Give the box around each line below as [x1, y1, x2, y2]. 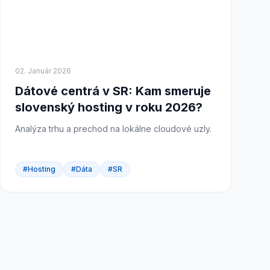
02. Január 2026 [15, 66, 71, 75]
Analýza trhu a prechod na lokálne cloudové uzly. [15, 124, 212, 134]
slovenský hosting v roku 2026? [15, 100, 202, 115]
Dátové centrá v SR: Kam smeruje [15, 84, 211, 98]
